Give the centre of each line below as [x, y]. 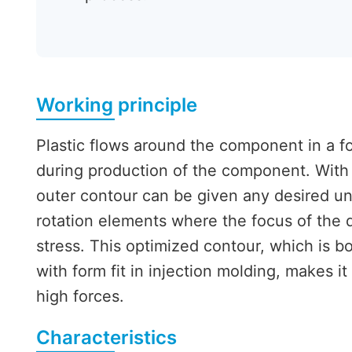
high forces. [80, 297]
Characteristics [106, 338]
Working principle [116, 105]
